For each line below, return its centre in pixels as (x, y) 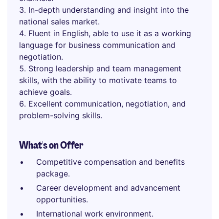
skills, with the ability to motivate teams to (98, 80)
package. (53, 174)
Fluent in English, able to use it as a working (110, 33)
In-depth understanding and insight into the (109, 10)
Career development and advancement (108, 188)
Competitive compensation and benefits (110, 162)
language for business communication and (97, 45)
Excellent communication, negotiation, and (107, 104)
